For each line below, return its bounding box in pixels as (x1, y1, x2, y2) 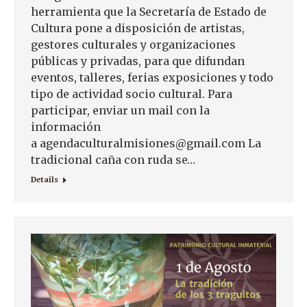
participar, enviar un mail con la (31, 103, 210, 118)
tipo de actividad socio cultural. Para (31, 87, 232, 101)
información (31, 120, 101, 134)
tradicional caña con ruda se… (31, 153, 195, 167)
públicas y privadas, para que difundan (31, 54, 245, 69)
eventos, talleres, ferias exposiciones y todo (31, 71, 273, 85)
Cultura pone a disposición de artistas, (31, 21, 245, 36)
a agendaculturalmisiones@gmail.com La (31, 136, 261, 151)
